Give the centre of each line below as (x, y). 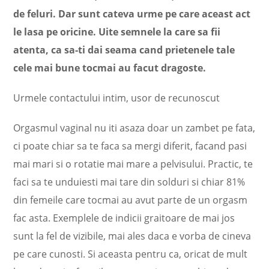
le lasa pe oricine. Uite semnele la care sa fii (117, 32)
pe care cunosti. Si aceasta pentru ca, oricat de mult (131, 254)
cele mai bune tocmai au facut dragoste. (110, 68)
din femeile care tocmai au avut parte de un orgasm (131, 200)
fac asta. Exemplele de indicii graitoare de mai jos (124, 218)
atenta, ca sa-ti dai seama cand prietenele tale (124, 50)
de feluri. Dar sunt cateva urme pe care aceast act (132, 14)
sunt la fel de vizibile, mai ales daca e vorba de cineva (132, 236)
